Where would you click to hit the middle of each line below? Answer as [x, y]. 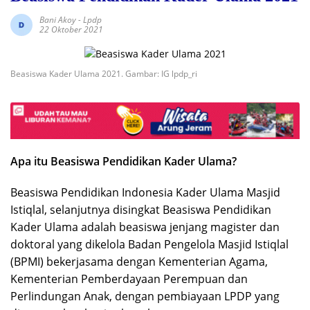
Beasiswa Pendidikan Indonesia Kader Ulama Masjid [145, 193]
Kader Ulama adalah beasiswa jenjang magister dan [145, 227]
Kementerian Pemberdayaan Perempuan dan [129, 279]
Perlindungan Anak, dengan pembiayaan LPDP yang [145, 297]
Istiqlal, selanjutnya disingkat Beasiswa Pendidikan [141, 210]
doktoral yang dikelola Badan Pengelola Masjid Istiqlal [149, 245]
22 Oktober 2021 [71, 29]
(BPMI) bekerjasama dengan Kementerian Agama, [139, 262]
